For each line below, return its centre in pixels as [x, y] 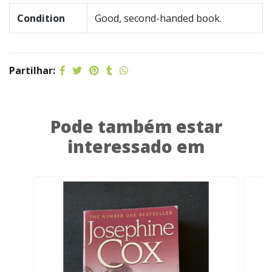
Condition [41, 18]
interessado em [136, 146]
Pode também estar [136, 126]
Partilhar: [32, 70]
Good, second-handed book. [158, 18]
